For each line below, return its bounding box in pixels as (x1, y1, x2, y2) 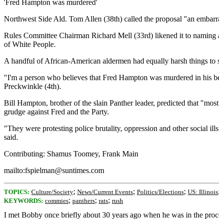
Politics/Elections (137, 188, 184, 196)
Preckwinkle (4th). (4, 82, 61, 90)
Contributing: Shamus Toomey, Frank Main (4, 150, 138, 158)
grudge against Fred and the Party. (4, 108, 109, 116)
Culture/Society (31, 188, 73, 196)
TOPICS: (4, 188, 29, 196)
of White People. (4, 40, 56, 48)
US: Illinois (188, 188, 218, 196)
